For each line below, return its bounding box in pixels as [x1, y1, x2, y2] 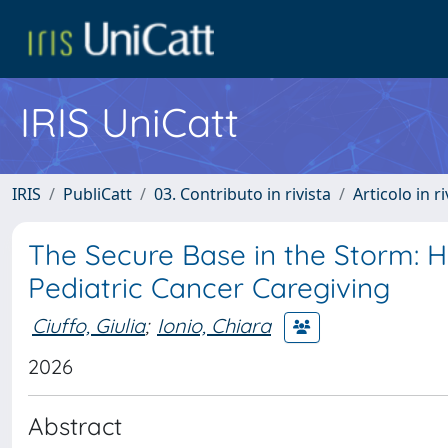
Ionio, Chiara [157, 312, 271, 338]
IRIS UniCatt [20, 97, 239, 147]
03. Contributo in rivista [154, 183, 331, 205]
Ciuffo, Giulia [32, 312, 145, 338]
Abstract [28, 411, 122, 441]
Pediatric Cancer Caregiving [28, 270, 390, 305]
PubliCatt [63, 183, 132, 205]
